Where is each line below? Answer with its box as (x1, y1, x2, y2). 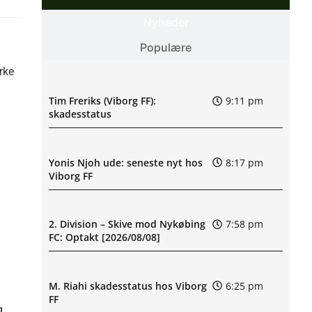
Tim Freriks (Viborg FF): (49, 94, 156, 108)
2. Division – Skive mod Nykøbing (49, 217, 205, 231)
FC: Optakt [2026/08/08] (49, 231, 160, 244)
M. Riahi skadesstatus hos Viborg (49, 279, 207, 292)
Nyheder (143, 15, 189, 29)
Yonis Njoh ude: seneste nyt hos (49, 155, 203, 169)
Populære (140, 40, 192, 54)
